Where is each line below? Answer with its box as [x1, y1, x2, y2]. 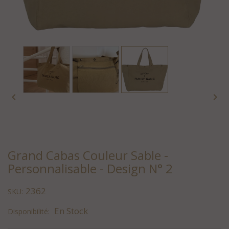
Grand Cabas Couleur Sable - [8, 146, 168, 164]
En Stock [54, 204, 88, 217]
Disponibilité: [8, 206, 50, 216]
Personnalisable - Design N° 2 [8, 159, 173, 177]
